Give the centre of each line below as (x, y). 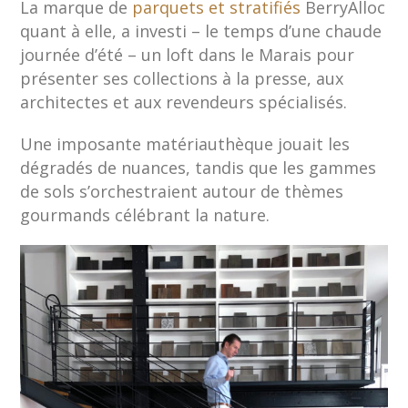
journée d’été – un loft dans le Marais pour (188, 55)
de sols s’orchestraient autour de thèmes (182, 192)
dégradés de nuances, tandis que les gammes (199, 168)
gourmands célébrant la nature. (145, 215)
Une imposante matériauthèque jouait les (185, 144)
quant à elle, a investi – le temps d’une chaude (201, 31)
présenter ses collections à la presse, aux (182, 79)
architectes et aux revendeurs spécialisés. (184, 102)
